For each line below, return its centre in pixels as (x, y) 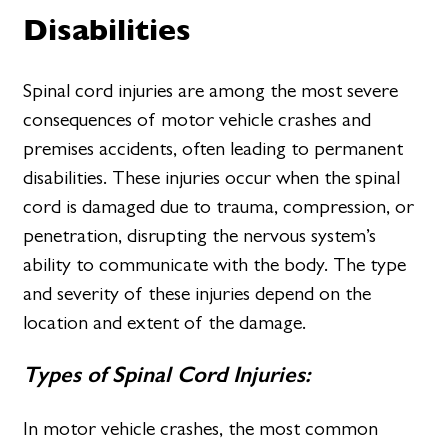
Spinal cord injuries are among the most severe (211, 91)
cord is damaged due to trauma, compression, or (219, 207)
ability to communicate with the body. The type (215, 265)
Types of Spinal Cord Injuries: (167, 375)
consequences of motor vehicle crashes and (197, 120)
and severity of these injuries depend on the (197, 294)
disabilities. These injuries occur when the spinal (212, 178)
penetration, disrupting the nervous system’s (200, 236)
